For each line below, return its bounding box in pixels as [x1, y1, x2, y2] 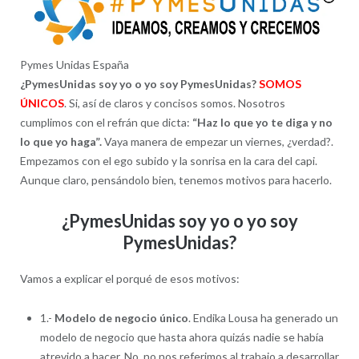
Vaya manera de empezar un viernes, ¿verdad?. [101, 135, 333, 149]
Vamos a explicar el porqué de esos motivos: [19, 271, 240, 285]
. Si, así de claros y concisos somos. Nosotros [63, 96, 285, 111]
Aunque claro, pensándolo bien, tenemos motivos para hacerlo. [19, 173, 332, 188]
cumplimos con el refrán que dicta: [19, 115, 192, 130]
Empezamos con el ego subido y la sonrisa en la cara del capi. [19, 154, 317, 168]
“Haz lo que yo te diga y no [192, 115, 333, 130]
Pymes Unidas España [19, 58, 129, 72]
